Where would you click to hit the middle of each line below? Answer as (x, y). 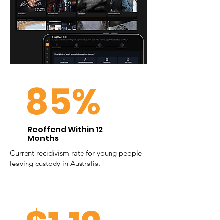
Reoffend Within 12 (65, 129)
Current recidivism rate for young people (76, 153)
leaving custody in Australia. (55, 163)
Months (43, 138)
